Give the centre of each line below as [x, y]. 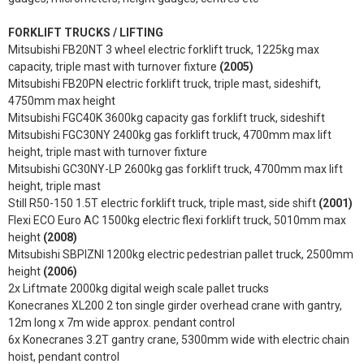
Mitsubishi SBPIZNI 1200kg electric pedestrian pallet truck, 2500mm [181, 254]
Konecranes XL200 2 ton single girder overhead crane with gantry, [175, 305]
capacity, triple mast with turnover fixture [114, 67]
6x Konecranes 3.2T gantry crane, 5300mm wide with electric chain [179, 340]
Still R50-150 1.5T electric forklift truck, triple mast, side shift [163, 203]
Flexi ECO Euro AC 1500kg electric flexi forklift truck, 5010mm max [177, 220]
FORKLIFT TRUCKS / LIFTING [86, 32]
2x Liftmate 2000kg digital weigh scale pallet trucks [139, 288]
